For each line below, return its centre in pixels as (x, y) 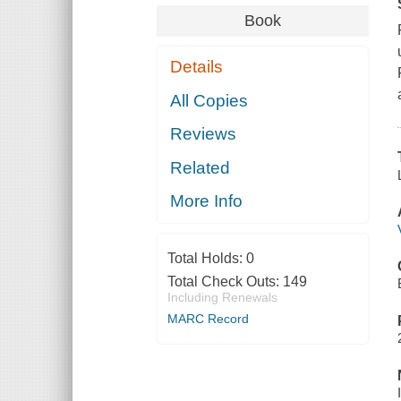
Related (200, 167)
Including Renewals (222, 298)
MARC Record (208, 319)
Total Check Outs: (225, 282)
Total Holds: (206, 259)
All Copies (209, 100)
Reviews (204, 134)
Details (197, 67)
